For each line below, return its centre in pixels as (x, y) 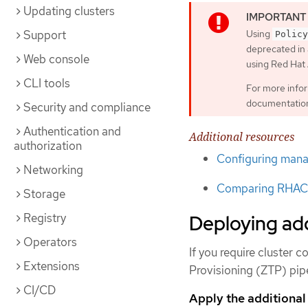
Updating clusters (69, 11)
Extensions (52, 266)
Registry (45, 218)
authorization (48, 146)
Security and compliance (87, 107)
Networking (53, 170)
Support (45, 35)
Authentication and (72, 131)
